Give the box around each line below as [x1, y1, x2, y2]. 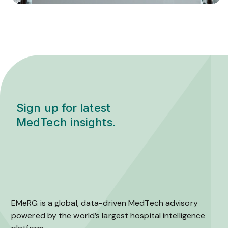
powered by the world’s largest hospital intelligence [11, 210, 206, 221]
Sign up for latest [16, 101, 110, 115]
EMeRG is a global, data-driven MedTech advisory [11, 197, 198, 209]
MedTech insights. [16, 116, 116, 129]
